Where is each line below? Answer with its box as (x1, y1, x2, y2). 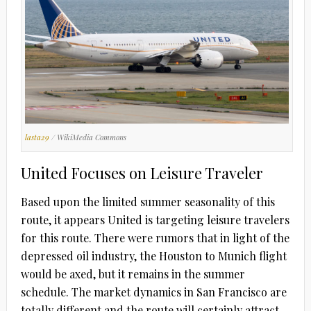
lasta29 (24, 132, 49, 143)
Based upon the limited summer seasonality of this (20, 194, 275, 210)
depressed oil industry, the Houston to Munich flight (20, 249, 287, 264)
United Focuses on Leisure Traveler (20, 162, 263, 184)
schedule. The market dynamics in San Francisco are (20, 285, 287, 300)
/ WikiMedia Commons (49, 132, 126, 143)
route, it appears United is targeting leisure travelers (20, 212, 289, 228)
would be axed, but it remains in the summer (20, 267, 245, 282)
